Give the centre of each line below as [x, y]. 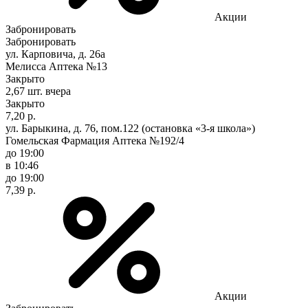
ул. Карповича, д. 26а [55, 54]
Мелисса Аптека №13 [56, 66]
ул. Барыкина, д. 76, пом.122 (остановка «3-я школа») [130, 128]
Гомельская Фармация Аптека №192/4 [95, 140]
